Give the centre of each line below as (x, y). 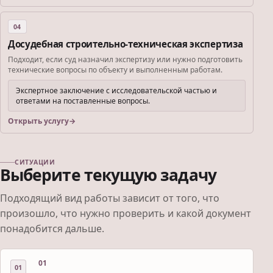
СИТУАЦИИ (35, 162)
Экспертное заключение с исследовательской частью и (116, 91)
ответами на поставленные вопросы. (83, 101)
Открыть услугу (38, 121)
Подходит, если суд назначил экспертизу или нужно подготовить (125, 60)
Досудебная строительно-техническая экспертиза (126, 44)
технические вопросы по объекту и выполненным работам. (115, 70)
